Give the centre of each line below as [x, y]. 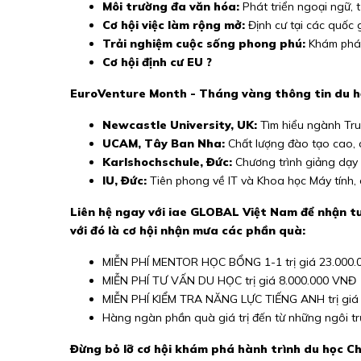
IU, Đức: [124, 180]
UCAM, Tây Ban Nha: [164, 143]
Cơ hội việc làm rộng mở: [174, 25]
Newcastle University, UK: [180, 125]
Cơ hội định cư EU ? [157, 62]
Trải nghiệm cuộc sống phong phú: [204, 44]
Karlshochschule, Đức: [167, 162]
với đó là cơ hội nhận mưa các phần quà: [189, 230]
